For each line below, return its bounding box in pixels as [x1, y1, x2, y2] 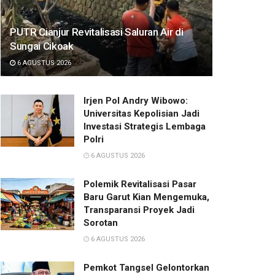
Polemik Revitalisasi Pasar [83, 178, 196, 190]
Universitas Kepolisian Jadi [83, 107, 199, 119]
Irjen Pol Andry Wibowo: [83, 95, 188, 106]
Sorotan [83, 217, 118, 228]
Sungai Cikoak [10, 39, 74, 52]
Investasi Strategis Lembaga [83, 120, 206, 132]
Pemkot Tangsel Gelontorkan [83, 261, 209, 273]
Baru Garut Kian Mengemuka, [83, 191, 209, 203]
